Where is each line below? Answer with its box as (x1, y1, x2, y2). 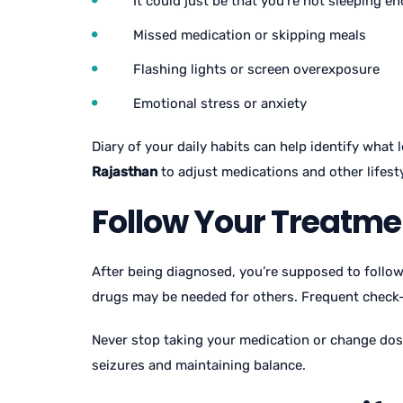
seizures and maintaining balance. (92, 357, 306, 373)
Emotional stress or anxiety (133, 95, 307, 112)
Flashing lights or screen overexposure (133, 61, 380, 77)
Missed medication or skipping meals (133, 27, 366, 43)
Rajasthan (92, 164, 157, 180)
